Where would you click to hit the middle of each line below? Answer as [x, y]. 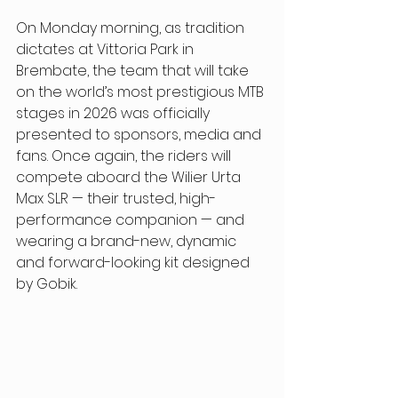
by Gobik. [48, 283]
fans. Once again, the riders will [125, 155]
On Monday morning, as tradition [132, 28]
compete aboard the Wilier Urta [130, 177]
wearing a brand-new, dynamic [128, 241]
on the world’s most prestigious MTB [142, 92]
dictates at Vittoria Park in [107, 49]
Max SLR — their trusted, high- [116, 198]
